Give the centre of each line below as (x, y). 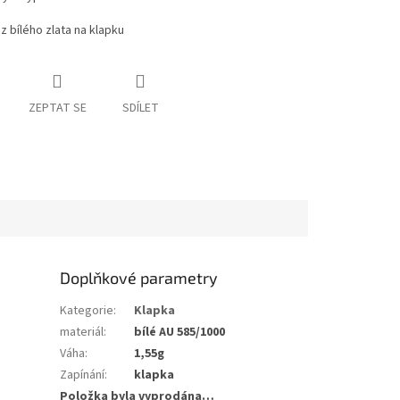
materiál (82, 332)
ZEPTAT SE (57, 108)
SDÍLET (140, 108)
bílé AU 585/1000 (180, 332)
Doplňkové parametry (139, 277)
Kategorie (87, 310)
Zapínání (83, 375)
